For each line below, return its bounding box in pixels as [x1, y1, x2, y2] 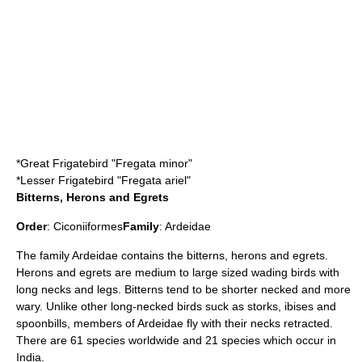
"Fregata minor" [108, 157, 192, 170]
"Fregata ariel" [114, 174, 191, 187]
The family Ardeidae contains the [16, 249, 187, 262]
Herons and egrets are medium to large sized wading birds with [16, 266, 339, 279]
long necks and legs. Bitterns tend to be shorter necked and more [16, 283, 351, 296]
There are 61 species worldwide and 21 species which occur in [16, 334, 336, 347]
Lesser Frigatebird [20, 174, 114, 187]
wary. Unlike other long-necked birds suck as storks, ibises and [16, 300, 336, 313]
